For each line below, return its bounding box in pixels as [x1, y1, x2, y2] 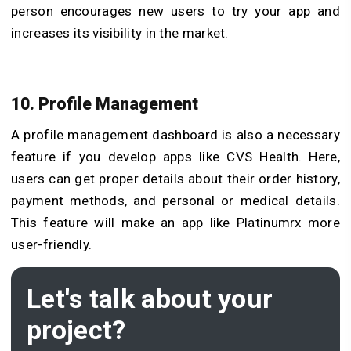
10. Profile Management [11, 93, 198, 114]
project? [27, 314, 126, 346]
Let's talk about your [27, 283, 273, 315]
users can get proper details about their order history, [11, 171, 340, 187]
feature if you [11, 149, 108, 165]
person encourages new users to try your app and [11, 2, 340, 19]
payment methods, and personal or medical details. [11, 193, 340, 209]
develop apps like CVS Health [107, 149, 299, 165]
